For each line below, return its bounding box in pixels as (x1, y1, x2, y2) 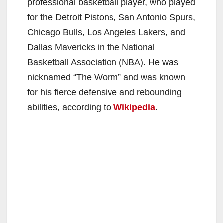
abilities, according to (27, 102, 113, 112)
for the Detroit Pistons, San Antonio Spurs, (27, 12, 195, 22)
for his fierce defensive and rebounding (27, 87, 182, 97)
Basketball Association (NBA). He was (27, 57, 178, 67)
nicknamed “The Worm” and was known (27, 72, 185, 82)
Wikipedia (113, 102, 155, 112)
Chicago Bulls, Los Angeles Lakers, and (27, 27, 185, 37)
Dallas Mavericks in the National (27, 42, 155, 52)
